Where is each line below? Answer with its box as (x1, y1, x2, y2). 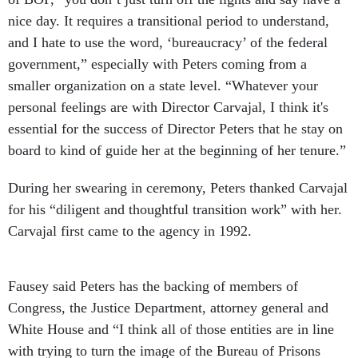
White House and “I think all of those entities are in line (8, 321, 334, 338)
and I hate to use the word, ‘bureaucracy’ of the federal (8, 34, 328, 51)
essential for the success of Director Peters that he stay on (8, 121, 343, 137)
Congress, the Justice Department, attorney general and (8, 300, 328, 316)
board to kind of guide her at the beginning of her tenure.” (8, 142, 350, 159)
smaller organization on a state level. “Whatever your (8, 78, 318, 94)
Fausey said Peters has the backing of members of (8, 278, 298, 295)
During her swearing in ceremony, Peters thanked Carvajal (8, 180, 348, 197)
